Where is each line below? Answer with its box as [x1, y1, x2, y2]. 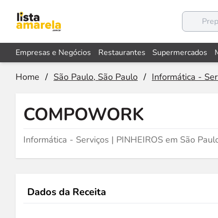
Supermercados [152, 47, 208, 58]
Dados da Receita [27, 185, 106, 199]
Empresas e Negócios [16, 47, 91, 58]
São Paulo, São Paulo [54, 71, 138, 83]
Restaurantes [98, 47, 145, 58]
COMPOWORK [23, 103, 144, 127]
